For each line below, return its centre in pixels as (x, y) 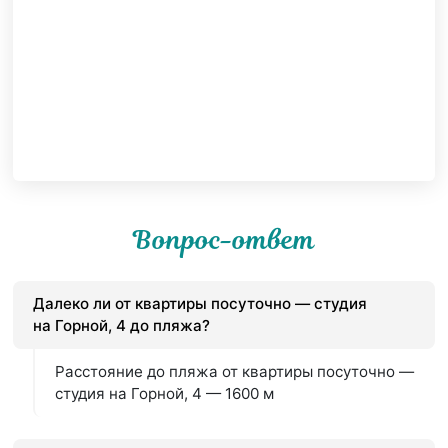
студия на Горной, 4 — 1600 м (165, 393)
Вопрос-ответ (224, 239)
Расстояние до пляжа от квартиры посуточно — (235, 371)
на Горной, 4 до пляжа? (122, 325)
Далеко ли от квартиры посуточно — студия (200, 303)
